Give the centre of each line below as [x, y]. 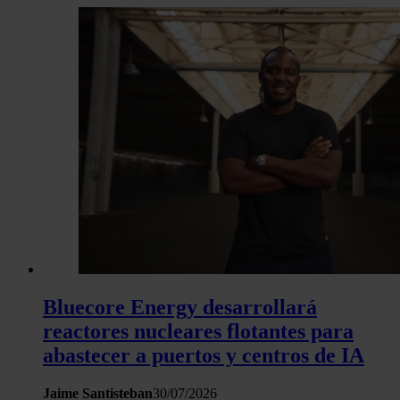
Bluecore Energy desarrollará [180, 307]
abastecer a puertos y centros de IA [204, 355]
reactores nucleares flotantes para [198, 331]
